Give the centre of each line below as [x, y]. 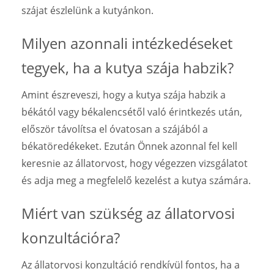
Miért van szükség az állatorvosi [128, 213]
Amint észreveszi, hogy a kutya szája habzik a [124, 94]
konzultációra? [71, 237]
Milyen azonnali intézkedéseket [127, 43]
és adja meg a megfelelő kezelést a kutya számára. [136, 180]
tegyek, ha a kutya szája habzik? [128, 67]
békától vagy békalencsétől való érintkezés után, [132, 112]
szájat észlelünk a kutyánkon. [87, 10]
